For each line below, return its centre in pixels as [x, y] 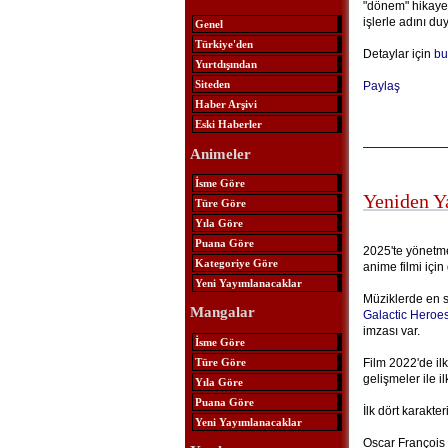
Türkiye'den [223, 44]
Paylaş [381, 86]
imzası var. [391, 331]
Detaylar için [398, 54]
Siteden [212, 84]
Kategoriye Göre [236, 262]
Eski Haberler [228, 124]
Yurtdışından [225, 64]
